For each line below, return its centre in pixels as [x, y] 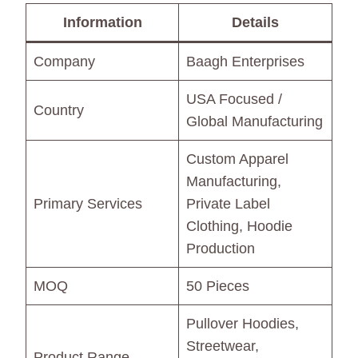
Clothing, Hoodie [239, 227]
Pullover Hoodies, [243, 324]
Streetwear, [223, 346]
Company [64, 62]
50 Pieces [218, 286]
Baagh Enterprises [245, 62]
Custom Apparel [237, 159]
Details [255, 23]
